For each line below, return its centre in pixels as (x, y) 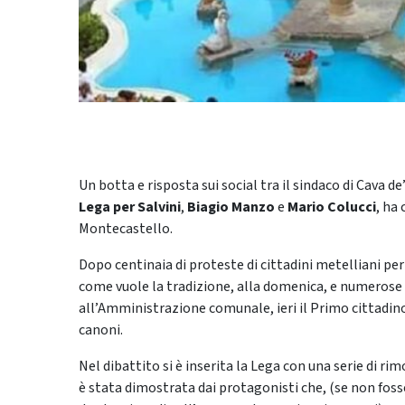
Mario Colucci (332, 207)
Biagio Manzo (231, 207)
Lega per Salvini (130, 207)
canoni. (101, 330)
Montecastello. (126, 229)
